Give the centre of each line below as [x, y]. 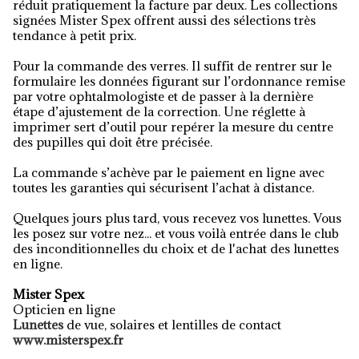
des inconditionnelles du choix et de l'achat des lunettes [176, 248]
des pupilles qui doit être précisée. [113, 142]
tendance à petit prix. [75, 35]
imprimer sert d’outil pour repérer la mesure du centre [173, 127]
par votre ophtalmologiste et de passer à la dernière [163, 96]
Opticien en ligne [64, 309]
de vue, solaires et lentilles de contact [172, 325]
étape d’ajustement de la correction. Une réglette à [159, 111]
